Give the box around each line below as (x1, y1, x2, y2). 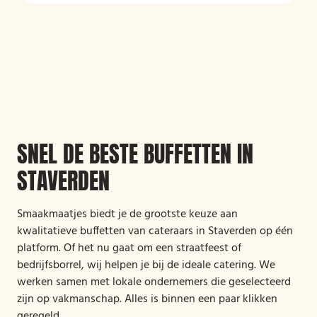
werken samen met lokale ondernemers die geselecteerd (17, 273, 291, 292)
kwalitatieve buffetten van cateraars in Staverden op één (17, 222, 293, 241)
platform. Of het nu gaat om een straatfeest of (17, 239, 241, 258)
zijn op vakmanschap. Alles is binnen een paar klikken (17, 290, 277, 309)
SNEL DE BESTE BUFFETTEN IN (17, 137, 253, 171)
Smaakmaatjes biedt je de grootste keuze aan (17, 205, 238, 224)
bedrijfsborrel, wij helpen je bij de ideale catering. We (17, 256, 275, 275)
